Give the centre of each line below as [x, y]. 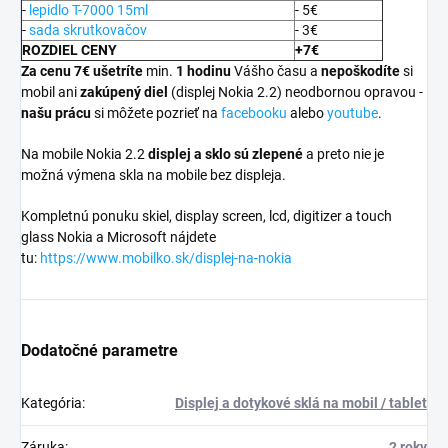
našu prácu [57, 113]
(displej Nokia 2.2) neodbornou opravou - [295, 92]
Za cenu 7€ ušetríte [82, 71]
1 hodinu [205, 71]
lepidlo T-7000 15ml [88, 10]
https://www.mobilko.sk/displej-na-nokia [166, 258]
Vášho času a [277, 71]
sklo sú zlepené [254, 154]
